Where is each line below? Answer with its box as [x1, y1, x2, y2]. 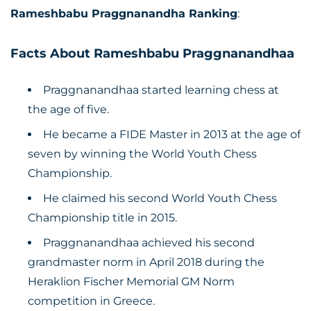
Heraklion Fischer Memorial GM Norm [28, 275, 235, 288]
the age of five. [28, 103, 109, 116]
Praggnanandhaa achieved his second [43, 236, 255, 249]
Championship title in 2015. [28, 211, 177, 224]
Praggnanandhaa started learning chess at [43, 83, 279, 96]
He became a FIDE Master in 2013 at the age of [43, 128, 301, 141]
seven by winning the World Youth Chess [28, 147, 257, 160]
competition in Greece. [28, 294, 155, 308]
